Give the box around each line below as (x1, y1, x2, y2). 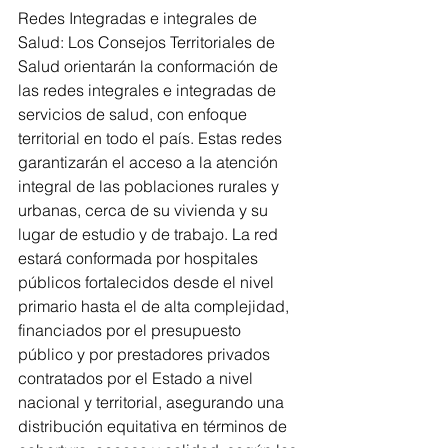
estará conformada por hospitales (18, 248, 262, 269)
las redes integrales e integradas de (18, 80, 280, 101)
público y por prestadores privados (18, 344, 274, 365)
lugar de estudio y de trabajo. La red (18, 224, 282, 245)
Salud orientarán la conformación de (18, 56, 282, 77)
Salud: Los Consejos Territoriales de (18, 32, 279, 53)
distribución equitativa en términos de (18, 416, 291, 437)
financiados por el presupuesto (18, 320, 245, 341)
